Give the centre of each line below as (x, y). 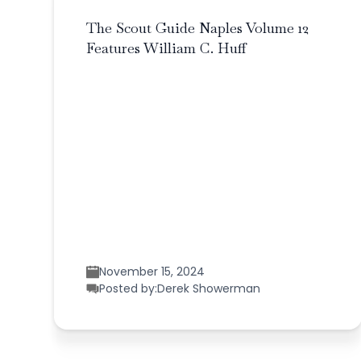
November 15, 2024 (152, 271)
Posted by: (129, 288)
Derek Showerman (209, 288)
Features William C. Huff (167, 48)
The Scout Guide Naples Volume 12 (198, 27)
